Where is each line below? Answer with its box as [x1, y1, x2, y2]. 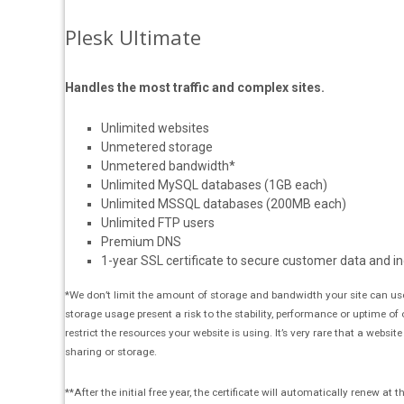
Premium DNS [101, 234, 181, 249]
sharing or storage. [65, 345, 157, 358]
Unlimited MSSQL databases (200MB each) [101, 197, 346, 211]
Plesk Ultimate [65, 23, 201, 50]
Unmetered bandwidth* [101, 159, 235, 173]
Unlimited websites [101, 121, 209, 135]
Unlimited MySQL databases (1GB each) [101, 178, 327, 192]
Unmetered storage [101, 140, 213, 154]
